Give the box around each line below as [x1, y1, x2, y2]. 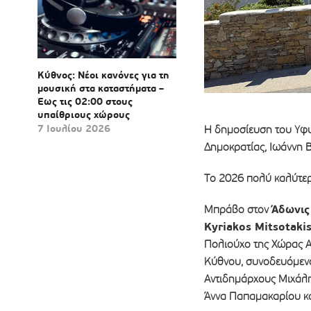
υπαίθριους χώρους [37, 108, 130, 121]
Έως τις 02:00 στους [37, 95, 133, 108]
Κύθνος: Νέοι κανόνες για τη [37, 69, 169, 82]
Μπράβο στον [203, 203, 271, 217]
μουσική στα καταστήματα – [37, 82, 164, 95]
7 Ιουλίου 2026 [37, 122, 110, 135]
